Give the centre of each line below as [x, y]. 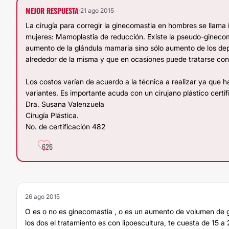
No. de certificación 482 [65, 127]
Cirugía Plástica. [52, 115]
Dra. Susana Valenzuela [65, 104]
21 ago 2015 [97, 10]
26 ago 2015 [42, 197]
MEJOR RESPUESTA [52, 10]
